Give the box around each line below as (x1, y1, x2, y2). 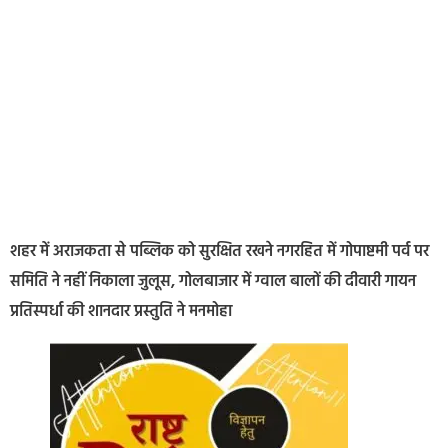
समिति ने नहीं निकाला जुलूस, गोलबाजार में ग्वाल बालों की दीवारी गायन (10, 269, 416, 296)
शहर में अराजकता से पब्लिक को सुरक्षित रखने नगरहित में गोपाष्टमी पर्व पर (10, 239, 429, 266)
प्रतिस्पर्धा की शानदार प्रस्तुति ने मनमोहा (10, 299, 232, 326)
